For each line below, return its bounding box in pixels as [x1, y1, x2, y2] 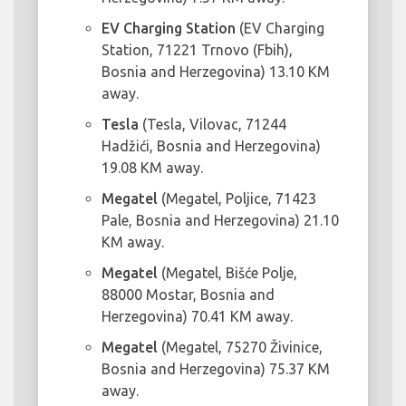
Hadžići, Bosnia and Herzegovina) [101, 138, 321, 155]
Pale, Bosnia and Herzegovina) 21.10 [101, 212, 339, 229]
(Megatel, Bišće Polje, [158, 265, 297, 282]
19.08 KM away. [101, 159, 203, 177]
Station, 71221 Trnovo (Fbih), [101, 42, 293, 59]
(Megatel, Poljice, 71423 [158, 190, 316, 208]
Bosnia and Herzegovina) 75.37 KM [101, 361, 330, 378]
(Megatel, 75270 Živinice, [158, 339, 323, 356]
